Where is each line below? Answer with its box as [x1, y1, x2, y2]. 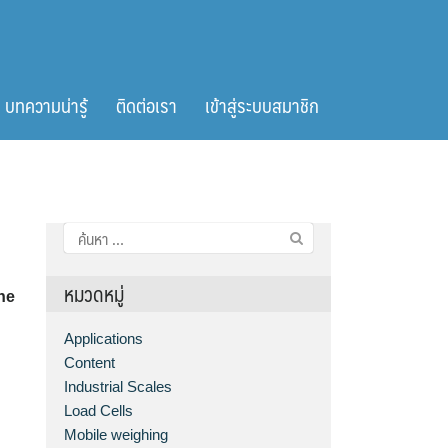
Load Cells [64, 402, 134, 420]
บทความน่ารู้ [5, 89, 88, 121]
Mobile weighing [64, 426, 169, 444]
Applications [64, 330, 144, 348]
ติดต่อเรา [116, 89, 177, 121]
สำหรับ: [63, 245, 105, 271]
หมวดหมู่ [64, 277, 125, 312]
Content [64, 354, 116, 372]
